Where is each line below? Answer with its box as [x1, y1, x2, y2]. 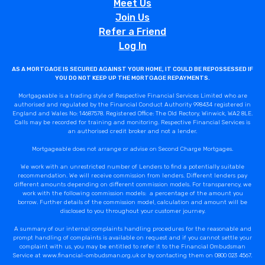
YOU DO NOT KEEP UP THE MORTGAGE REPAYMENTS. [55, 75, 210, 82]
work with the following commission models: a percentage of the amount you [22, 190, 243, 198]
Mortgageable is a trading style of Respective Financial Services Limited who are [18, 92, 247, 100]
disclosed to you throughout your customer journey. [60, 208, 205, 215]
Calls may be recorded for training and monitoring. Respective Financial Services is [15, 119, 250, 127]
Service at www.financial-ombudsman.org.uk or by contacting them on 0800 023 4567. [13, 252, 252, 260]
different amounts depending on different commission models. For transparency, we [14, 181, 251, 189]
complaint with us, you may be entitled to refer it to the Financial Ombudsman [20, 243, 245, 251]
